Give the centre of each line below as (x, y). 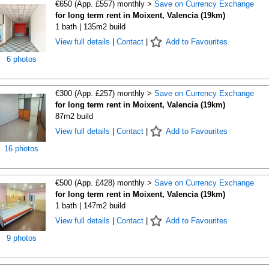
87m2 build (74, 116)
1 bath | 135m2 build (90, 27)
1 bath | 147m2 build (90, 206)
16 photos (21, 149)
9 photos (21, 238)
